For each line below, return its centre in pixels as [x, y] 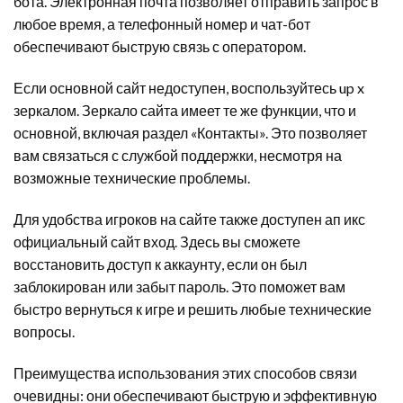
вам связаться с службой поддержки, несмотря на [178, 155]
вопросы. [44, 331]
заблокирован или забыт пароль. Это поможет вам [179, 286]
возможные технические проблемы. [132, 177]
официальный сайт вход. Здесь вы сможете [157, 241]
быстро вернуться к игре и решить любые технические [193, 309]
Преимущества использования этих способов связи [185, 372]
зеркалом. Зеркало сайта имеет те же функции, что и [185, 110]
